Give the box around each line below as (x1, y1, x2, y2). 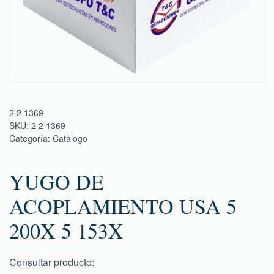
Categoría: (9, 132, 53, 144)
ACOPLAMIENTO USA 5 (9, 192, 237, 220)
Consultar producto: (9, 255, 94, 269)
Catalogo (53, 132, 87, 144)
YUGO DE (9, 168, 104, 196)
